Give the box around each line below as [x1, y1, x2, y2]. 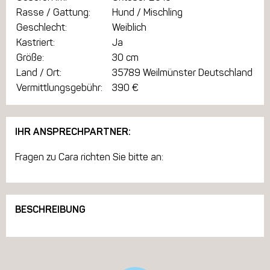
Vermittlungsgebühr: [16, 82, 102, 94]
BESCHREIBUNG [15, 203, 86, 215]
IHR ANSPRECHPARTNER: [15, 126, 131, 138]
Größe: [16, 52, 44, 64]
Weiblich [112, 22, 146, 34]
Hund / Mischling [112, 7, 183, 19]
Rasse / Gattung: [16, 7, 90, 19]
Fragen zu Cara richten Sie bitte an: [15, 151, 163, 163]
